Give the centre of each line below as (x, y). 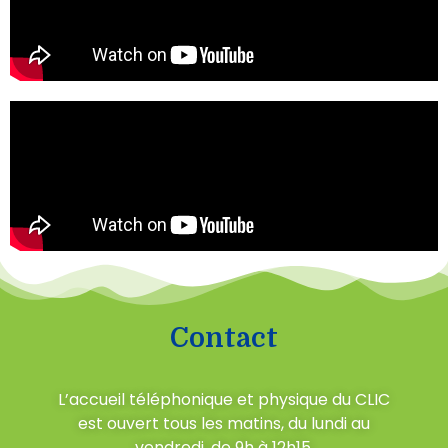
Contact (224, 338)
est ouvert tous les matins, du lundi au (224, 423)
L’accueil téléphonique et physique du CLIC (224, 399)
